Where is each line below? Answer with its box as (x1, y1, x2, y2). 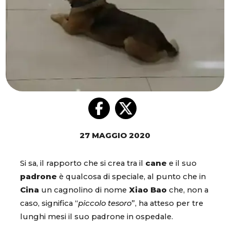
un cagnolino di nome (39, 185, 129, 195)
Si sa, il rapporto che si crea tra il (20, 159, 145, 168)
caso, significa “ (20, 199, 78, 208)
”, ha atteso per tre (131, 199, 203, 208)
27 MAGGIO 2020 (80, 131, 150, 141)
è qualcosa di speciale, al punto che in (59, 172, 206, 182)
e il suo (167, 159, 197, 168)
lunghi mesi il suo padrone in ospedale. (20, 212, 173, 222)
